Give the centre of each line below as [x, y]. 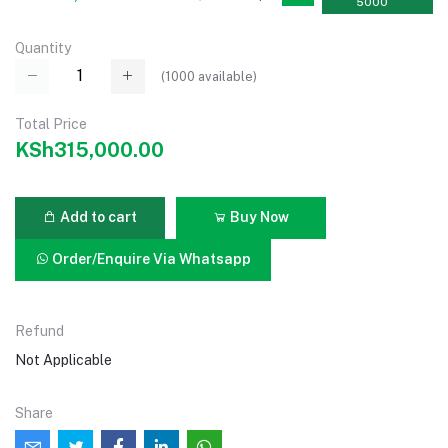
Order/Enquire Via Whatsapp [150, 259]
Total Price [51, 123]
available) [226, 76]
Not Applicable [63, 359]
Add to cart [97, 217]
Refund [39, 330]
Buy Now [258, 217]
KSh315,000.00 [89, 149]
